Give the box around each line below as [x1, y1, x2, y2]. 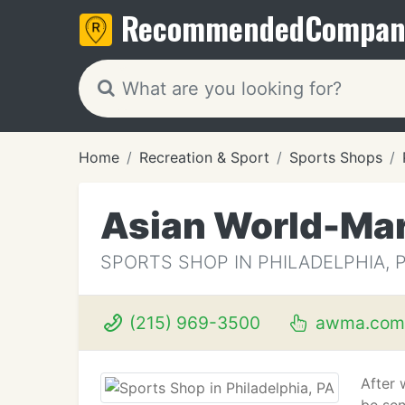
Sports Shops [289, 148, 382, 166]
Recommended [121, 5, 305, 51]
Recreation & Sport [139, 148, 269, 166]
